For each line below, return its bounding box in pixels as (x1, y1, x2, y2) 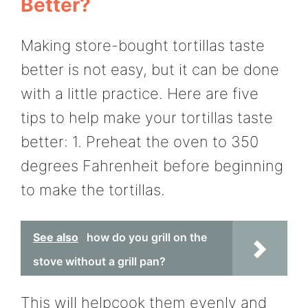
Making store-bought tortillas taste (21, 36, 265, 55)
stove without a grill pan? (33, 254, 166, 268)
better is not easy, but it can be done (21, 60, 279, 79)
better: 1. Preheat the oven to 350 (21, 133, 258, 151)
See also (33, 230, 78, 244)
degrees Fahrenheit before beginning (21, 157, 283, 175)
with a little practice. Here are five (21, 85, 258, 103)
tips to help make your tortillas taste (21, 109, 273, 127)
